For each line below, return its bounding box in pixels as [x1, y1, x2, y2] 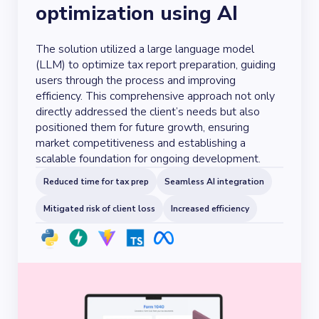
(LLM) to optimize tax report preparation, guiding [36, 57, 276, 73]
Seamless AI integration [164, 176, 264, 187]
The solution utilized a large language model [36, 41, 254, 57]
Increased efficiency [171, 203, 249, 214]
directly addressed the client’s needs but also [36, 104, 260, 120]
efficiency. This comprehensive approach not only [36, 88, 275, 104]
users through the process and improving [36, 73, 236, 88]
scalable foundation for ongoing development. [36, 151, 261, 167]
